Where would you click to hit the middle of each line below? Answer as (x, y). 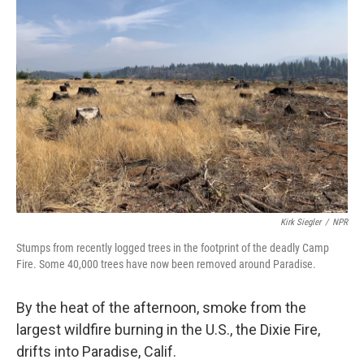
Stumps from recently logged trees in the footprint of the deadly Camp (173, 248)
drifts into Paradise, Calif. (96, 351)
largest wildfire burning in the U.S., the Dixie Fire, (168, 329)
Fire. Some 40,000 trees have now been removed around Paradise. (166, 264)
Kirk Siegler (301, 222)
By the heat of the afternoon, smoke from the (161, 308)
